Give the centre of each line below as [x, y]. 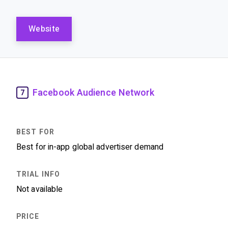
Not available [40, 189]
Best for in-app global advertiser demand [90, 147]
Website [44, 29]
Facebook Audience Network [94, 92]
